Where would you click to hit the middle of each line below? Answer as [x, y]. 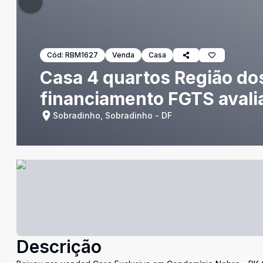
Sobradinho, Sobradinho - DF [112, 115]
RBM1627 [82, 55]
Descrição [59, 247]
